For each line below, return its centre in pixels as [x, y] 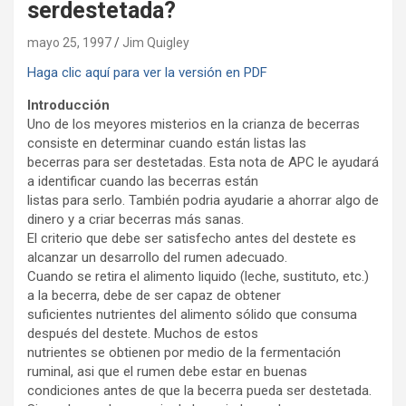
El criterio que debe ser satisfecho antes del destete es [192, 238]
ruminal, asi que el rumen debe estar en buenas [167, 372]
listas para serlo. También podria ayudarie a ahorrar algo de [203, 200]
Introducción [68, 105]
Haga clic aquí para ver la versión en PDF [147, 72]
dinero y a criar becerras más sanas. [135, 219]
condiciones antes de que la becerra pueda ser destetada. [199, 391]
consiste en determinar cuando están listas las [167, 143]
